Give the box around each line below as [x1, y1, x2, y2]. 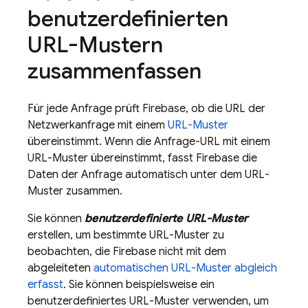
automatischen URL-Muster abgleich [93, 261, 277, 275]
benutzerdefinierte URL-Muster [85, 212, 248, 225]
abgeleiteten [27, 261, 93, 275]
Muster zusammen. [27, 184, 122, 198]
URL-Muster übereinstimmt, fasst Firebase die [27, 151, 257, 165]
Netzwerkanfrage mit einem [27, 118, 168, 132]
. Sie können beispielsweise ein [63, 278, 214, 291]
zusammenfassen [27, 57, 201, 85]
